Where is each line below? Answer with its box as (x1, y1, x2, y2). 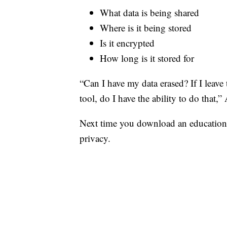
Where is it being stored (100, 21, 192, 34)
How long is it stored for (100, 52, 194, 65)
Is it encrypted (100, 36, 155, 50)
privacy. (80, 132, 110, 145)
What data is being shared (100, 6, 199, 19)
